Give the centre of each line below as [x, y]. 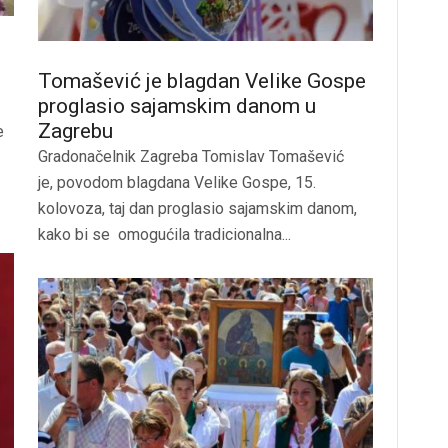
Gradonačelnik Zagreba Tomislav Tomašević [191, 157]
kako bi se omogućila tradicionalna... [164, 235]
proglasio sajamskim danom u [177, 106]
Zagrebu [75, 131]
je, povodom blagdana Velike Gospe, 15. [177, 183]
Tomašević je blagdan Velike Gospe [202, 81]
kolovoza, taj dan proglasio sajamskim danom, [197, 209]
